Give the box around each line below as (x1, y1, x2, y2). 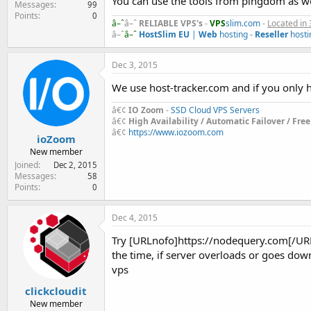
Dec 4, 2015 (112, 211, 158, 224)
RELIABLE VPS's (139, 17, 203, 29)
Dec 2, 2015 (53, 159, 97, 170)
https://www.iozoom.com (128, 126, 224, 138)
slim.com (226, 17, 260, 29)
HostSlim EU (139, 28, 190, 40)
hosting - (219, 28, 255, 40)
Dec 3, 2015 (112, 59, 158, 71)
